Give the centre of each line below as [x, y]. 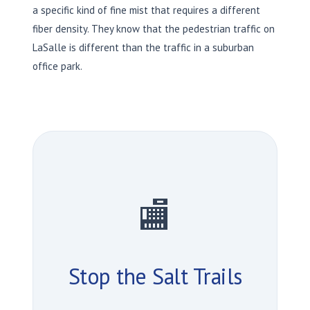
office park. [57, 66]
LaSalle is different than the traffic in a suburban [143, 47]
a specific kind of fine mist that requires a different [146, 10]
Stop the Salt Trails [155, 276]
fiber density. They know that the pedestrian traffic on [154, 28]
